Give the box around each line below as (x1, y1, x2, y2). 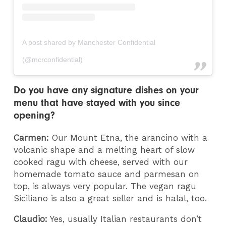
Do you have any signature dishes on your (14, 84, 199, 96)
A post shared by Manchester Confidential (22, 38, 156, 46)
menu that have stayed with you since (14, 97, 181, 109)
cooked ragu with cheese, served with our (14, 157, 188, 167)
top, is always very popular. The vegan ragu (14, 181, 197, 192)
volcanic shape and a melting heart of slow (14, 145, 195, 155)
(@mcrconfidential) (22, 55, 83, 64)
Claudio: (14, 213, 48, 224)
